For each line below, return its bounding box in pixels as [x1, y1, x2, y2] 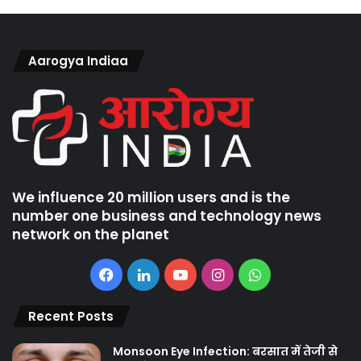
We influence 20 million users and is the [12, 187, 290, 207]
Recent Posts [28, 307, 114, 325]
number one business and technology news [12, 205, 322, 226]
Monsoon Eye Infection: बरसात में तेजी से [113, 342, 338, 359]
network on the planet [12, 224, 169, 244]
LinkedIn [148, 264, 207, 282]
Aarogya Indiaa [28, 52, 128, 69]
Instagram [222, 264, 293, 282]
